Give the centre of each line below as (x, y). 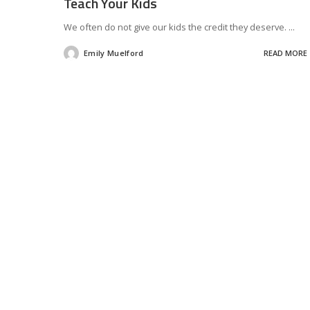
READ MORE (285, 53)
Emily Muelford (114, 53)
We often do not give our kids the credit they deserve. (176, 27)
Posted (77, 56)
